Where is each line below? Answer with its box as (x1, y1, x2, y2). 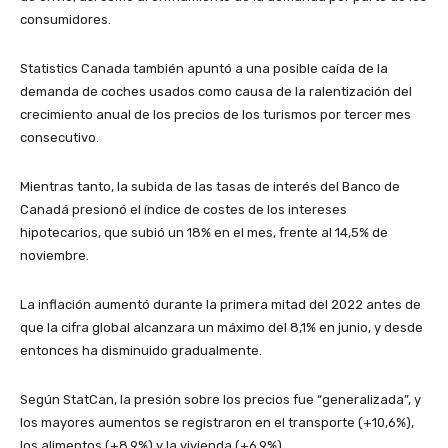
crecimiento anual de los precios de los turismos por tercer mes (20, 107, 411, 122)
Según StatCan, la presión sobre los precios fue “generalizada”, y (20, 392, 421, 407)
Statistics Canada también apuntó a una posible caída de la (20, 61, 388, 76)
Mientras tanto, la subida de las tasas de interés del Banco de (20, 179, 400, 194)
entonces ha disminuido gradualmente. (20, 343, 262, 358)
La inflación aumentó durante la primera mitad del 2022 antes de (20, 297, 421, 312)
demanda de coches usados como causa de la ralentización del (20, 84, 412, 99)
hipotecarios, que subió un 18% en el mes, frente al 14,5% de (20, 225, 388, 240)
